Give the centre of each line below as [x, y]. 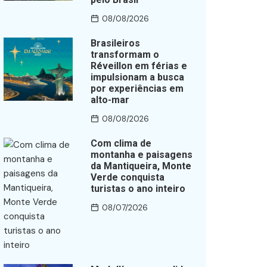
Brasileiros [115, 43]
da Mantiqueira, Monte [141, 166]
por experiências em [137, 89]
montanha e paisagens [141, 155]
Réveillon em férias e [139, 66]
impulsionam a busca [137, 77]
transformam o [125, 55]
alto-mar [110, 100]
